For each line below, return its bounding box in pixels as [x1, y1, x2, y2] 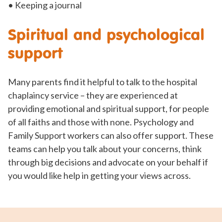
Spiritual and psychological [8, 25, 205, 44]
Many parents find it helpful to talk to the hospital [8, 76, 197, 88]
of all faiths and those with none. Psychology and [8, 116, 194, 128]
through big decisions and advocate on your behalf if [8, 157, 208, 168]
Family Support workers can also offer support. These [8, 130, 214, 141]
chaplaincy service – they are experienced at [8, 90, 178, 101]
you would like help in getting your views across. [8, 170, 191, 181]
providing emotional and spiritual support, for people [8, 103, 209, 114]
